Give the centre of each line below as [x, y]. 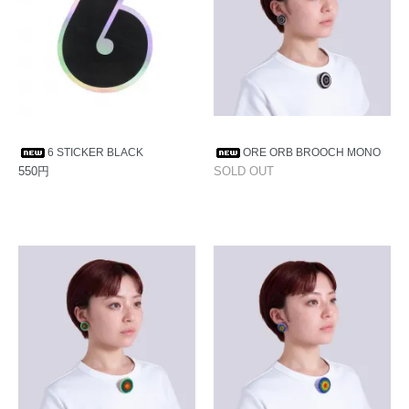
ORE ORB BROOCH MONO [312, 152]
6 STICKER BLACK [95, 152]
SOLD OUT [244, 171]
